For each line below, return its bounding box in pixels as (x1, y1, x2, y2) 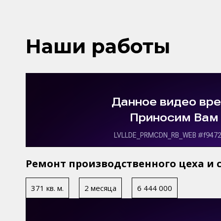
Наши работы (26, 34, 170, 58)
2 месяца (84, 183, 116, 193)
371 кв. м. (31, 183, 64, 193)
